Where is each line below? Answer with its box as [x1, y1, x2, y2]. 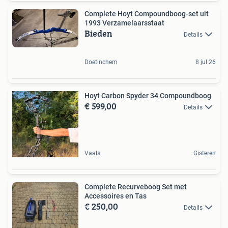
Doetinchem [84, 59, 118, 66]
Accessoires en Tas [84, 192, 147, 200]
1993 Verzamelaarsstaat [102, 18, 164, 27]
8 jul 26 [195, 59, 216, 66]
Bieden [84, 26, 112, 40]
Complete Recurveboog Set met [84, 183, 187, 191]
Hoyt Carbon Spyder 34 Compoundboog [84, 92, 211, 100]
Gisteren [193, 150, 216, 157]
